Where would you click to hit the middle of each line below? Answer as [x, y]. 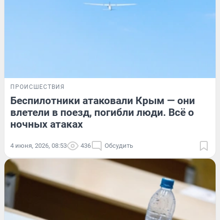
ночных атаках [47, 124]
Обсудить [119, 146]
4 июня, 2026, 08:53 [39, 146]
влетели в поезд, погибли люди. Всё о [102, 113]
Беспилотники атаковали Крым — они [103, 101]
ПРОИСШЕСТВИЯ [38, 87]
